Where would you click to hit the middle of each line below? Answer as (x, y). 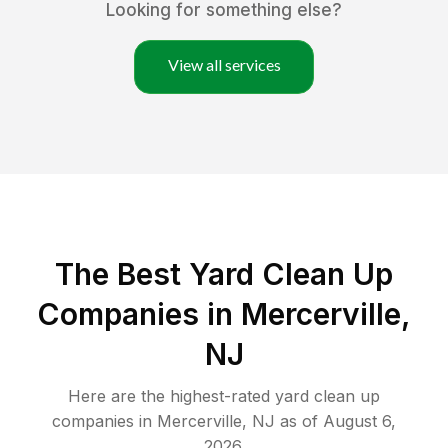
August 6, (359, 421)
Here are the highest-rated (171, 396)
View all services (224, 65)
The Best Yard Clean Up (224, 274)
